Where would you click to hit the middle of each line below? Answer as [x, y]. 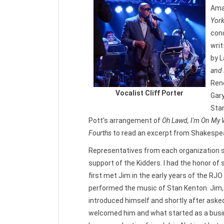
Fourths [100, 133]
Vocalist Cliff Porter [149, 93]
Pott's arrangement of [125, 120]
